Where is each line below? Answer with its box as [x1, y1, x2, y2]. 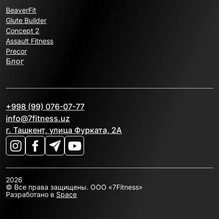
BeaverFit [6, 6, 36, 15]
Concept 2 [6, 26, 39, 35]
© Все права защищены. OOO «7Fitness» [6, 183, 143, 192]
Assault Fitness [6, 37, 53, 45]
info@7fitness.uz [6, 113, 70, 124]
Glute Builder [6, 16, 46, 25]
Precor [6, 47, 27, 56]
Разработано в [6, 190, 56, 199]
